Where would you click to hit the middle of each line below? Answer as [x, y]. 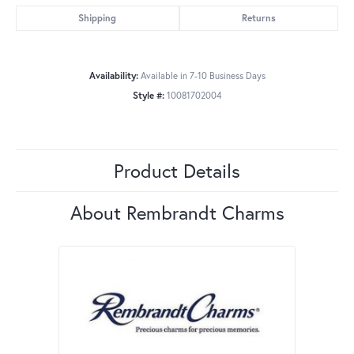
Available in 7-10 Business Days [203, 76]
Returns [258, 18]
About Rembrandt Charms [177, 213]
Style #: [148, 96]
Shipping [98, 18]
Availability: [113, 76]
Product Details [177, 171]
